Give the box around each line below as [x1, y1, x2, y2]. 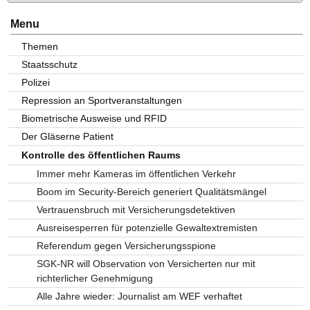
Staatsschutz [21, 59, 78, 71]
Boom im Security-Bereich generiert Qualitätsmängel [36, 186, 266, 198]
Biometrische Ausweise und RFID [21, 113, 167, 125]
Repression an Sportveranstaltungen [21, 95, 183, 107]
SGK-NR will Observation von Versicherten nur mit [36, 258, 255, 270]
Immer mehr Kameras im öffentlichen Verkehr [36, 168, 236, 180]
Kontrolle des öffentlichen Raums [21, 149, 181, 161]
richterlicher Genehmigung [36, 273, 153, 284]
